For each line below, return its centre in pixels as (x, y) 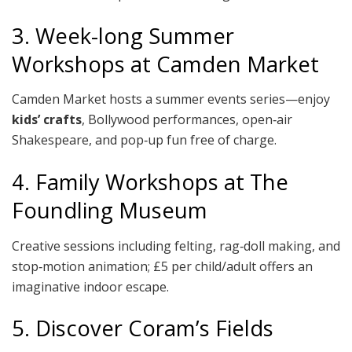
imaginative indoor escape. (90, 286)
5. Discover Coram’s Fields (143, 328)
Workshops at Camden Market (165, 64)
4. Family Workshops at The (150, 181)
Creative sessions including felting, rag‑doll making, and (176, 246)
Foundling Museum (110, 210)
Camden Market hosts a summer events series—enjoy (171, 99)
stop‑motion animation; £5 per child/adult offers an (162, 266)
